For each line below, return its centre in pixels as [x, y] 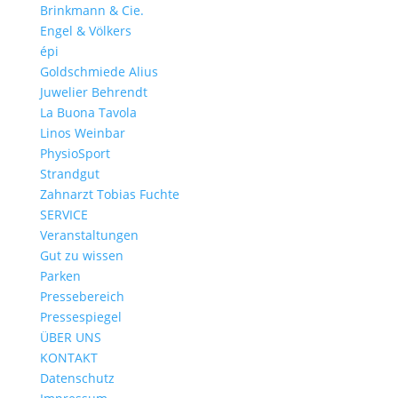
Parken [60, 276]
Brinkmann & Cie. [92, 10]
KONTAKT [68, 358]
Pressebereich [82, 296]
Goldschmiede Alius [99, 72]
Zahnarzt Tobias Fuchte [109, 194]
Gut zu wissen [81, 255]
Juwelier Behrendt [93, 92]
